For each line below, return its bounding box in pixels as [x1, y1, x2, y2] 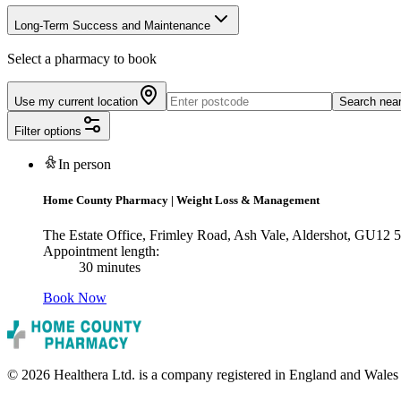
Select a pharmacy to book [7, 51, 157, 67]
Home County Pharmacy [43, 192, 168, 207]
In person [58, 157, 111, 173]
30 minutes [79, 259, 141, 275]
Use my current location [14, 95, 138, 109]
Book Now [43, 289, 107, 305]
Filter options [14, 124, 81, 139]
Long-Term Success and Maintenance [14, 18, 210, 32]
